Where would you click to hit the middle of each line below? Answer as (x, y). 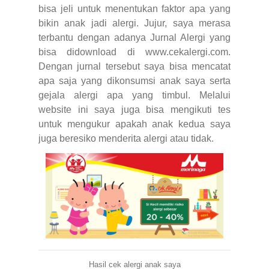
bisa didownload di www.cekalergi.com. (134, 52)
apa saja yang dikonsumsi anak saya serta (134, 80)
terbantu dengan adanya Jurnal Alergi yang (134, 37)
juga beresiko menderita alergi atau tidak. (126, 138)
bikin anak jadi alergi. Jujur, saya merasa (134, 23)
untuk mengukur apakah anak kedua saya (134, 124)
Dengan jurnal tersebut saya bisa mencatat (134, 66)
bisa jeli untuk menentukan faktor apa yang (134, 8)
